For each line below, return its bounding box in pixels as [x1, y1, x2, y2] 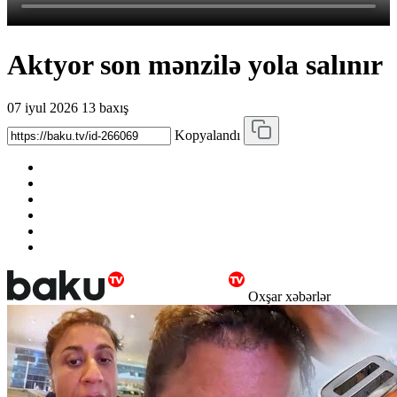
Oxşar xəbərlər [248, 288, 331, 304]
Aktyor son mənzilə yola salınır [7, 48, 383, 81]
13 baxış [82, 99, 128, 115]
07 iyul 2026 [7, 99, 78, 115]
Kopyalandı [175, 127, 240, 143]
